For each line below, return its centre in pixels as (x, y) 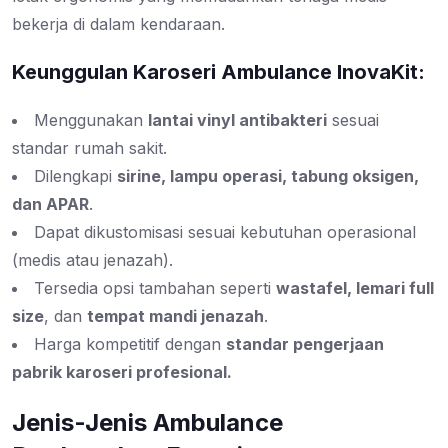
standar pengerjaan (305, 344)
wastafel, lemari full (355, 288)
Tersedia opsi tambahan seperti (155, 288)
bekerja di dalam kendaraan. (118, 24)
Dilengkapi (75, 176)
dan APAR (50, 204)
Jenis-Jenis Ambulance (147, 423)
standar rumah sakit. (89, 148)
